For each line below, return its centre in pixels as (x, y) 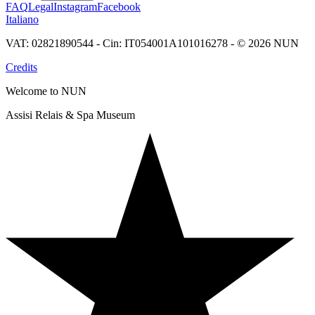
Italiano (22, 20)
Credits (21, 67)
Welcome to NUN (46, 91)
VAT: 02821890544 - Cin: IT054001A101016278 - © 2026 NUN (152, 44)
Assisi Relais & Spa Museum (70, 115)
